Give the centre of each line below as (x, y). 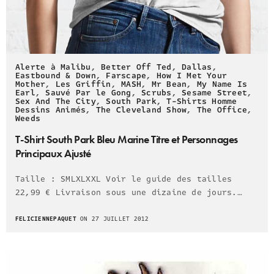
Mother (31, 84)
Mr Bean (169, 84)
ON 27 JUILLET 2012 (113, 219)
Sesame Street (215, 93)
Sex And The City (56, 101)
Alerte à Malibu (53, 67)
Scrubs (157, 93)
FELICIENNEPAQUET (46, 219)
